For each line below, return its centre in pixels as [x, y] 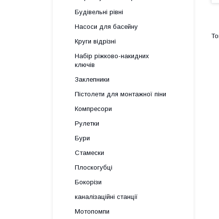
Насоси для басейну [106, 27]
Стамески [89, 153]
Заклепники [92, 79]
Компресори [93, 109]
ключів [85, 65]
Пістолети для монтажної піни [120, 94]
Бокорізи [88, 182]
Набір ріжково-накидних [112, 56]
